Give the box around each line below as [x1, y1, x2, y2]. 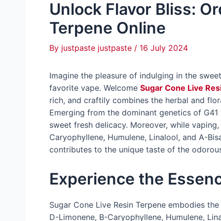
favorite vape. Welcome [49, 83, 140, 93]
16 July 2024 [140, 43, 188, 53]
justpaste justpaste [61, 43, 134, 53]
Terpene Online [49, 18, 166, 37]
